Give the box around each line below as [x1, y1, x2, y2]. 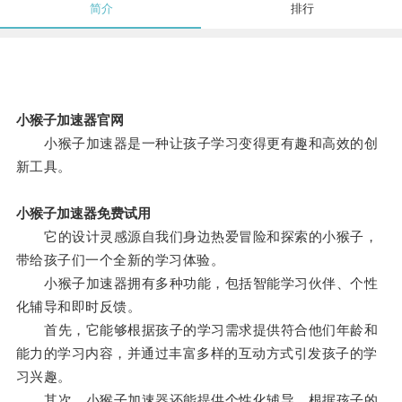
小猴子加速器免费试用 [15, 205, 151, 222]
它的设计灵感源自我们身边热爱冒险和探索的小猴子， [15, 229, 379, 245]
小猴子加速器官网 [15, 112, 124, 128]
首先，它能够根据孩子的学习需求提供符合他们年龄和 [15, 322, 379, 338]
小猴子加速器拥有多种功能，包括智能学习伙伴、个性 [15, 275, 379, 292]
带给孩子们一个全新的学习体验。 [15, 252, 225, 268]
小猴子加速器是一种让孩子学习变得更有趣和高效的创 [15, 135, 379, 152]
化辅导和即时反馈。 [15, 299, 142, 315]
